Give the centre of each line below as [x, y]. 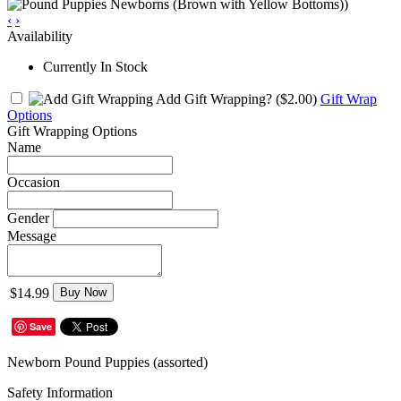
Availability [40, 36]
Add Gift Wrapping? [214, 98]
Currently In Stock [95, 66]
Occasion [34, 182]
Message [32, 235]
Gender [28, 218]
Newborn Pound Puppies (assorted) [109, 362]
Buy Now [83, 292]
